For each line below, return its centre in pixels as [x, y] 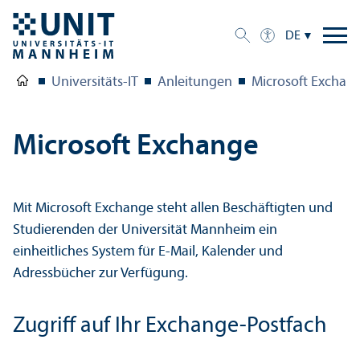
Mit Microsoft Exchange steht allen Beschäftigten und [173, 208]
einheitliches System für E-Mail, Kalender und [148, 252]
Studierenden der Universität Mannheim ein [145, 230]
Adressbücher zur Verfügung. [102, 273]
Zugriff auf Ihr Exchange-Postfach [170, 326]
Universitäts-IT [95, 82]
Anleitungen [195, 82]
